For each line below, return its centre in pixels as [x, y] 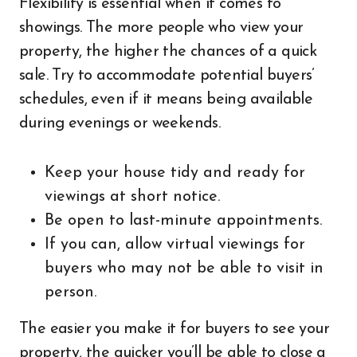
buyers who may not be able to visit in [184, 269]
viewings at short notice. [132, 197]
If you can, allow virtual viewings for [175, 245]
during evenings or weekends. [120, 124]
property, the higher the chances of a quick [168, 52]
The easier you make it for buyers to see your [174, 329]
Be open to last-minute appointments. [183, 221]
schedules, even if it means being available [166, 100]
